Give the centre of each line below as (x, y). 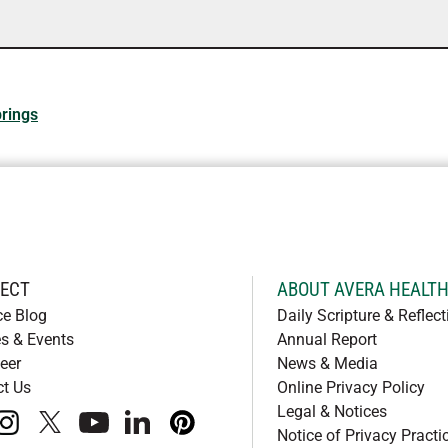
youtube (121, 432)
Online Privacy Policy (350, 387)
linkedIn (164, 432)
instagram (40, 432)
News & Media (327, 363)
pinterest (211, 432)
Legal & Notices (331, 411)
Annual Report (326, 339)
